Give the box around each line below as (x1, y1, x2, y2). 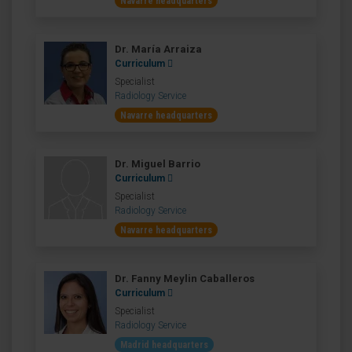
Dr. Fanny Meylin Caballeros (115, 273, 255, 284)
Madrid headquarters (120, 339, 208, 350)
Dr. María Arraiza (115, 43, 202, 55)
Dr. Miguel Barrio (115, 158, 200, 170)
